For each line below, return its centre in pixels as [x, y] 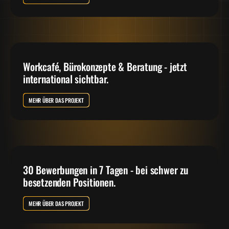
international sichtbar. [66, 79]
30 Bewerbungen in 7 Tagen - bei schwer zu [106, 169]
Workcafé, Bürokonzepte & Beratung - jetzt [105, 67]
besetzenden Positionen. [69, 182]
